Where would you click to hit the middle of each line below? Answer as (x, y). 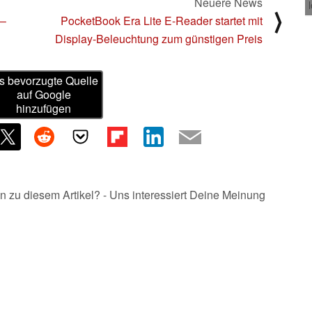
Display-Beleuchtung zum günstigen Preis (159, 38)
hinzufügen (44, 109)
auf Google (44, 95)
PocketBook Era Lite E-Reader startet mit (162, 20)
